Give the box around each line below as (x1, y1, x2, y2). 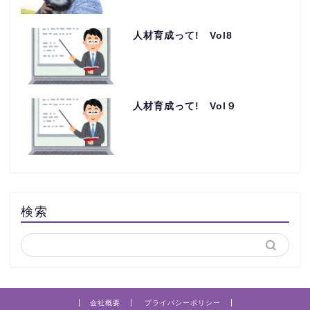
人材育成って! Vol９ (132, 100, 237, 111)
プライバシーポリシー (144, 298, 221, 307)
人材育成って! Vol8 (132, 30, 232, 41)
